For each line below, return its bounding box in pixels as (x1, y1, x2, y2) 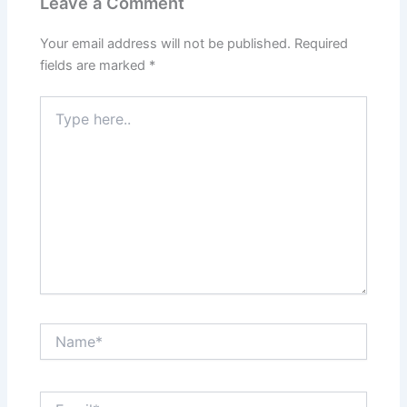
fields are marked (40, 56, 150, 74)
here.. (39, 114, 74, 130)
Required (294, 35, 349, 52)
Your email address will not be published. (40, 35, 292, 52)
